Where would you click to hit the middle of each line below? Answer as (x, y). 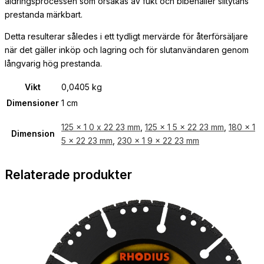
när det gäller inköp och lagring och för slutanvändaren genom (127, 50)
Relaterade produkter (68, 174)
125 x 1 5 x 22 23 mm (184, 127)
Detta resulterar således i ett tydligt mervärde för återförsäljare (126, 37)
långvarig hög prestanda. (53, 64)
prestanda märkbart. (44, 15)
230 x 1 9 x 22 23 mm (158, 141)
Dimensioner (33, 103)
